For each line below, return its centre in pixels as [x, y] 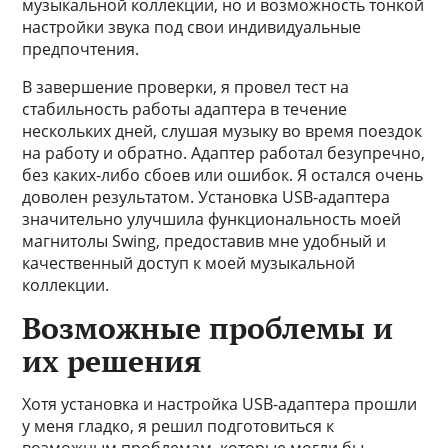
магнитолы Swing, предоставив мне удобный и [204, 241]
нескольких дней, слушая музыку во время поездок [222, 131]
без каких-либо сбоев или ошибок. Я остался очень [223, 175]
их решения [112, 361]
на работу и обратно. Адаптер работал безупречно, [224, 153]
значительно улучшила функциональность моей [212, 219]
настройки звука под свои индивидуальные [192, 27]
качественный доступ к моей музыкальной [189, 263]
